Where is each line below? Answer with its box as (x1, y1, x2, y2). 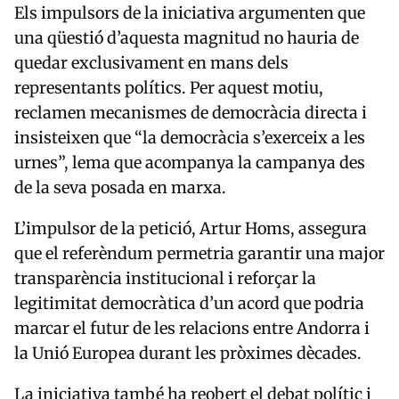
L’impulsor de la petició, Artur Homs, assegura (14, 217, 367, 239)
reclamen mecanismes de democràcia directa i (14, 102, 367, 123)
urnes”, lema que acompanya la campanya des (14, 151, 365, 173)
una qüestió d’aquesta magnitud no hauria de (14, 27, 359, 48)
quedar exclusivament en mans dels (14, 52, 289, 73)
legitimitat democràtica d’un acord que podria (14, 292, 364, 313)
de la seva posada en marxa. (14, 176, 226, 198)
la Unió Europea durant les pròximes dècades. (14, 342, 362, 363)
